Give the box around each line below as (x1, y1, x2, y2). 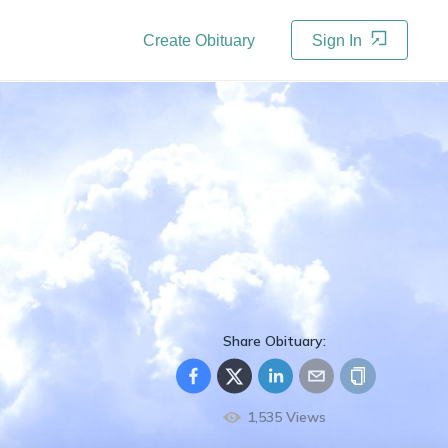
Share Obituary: (223, 332, 326, 350)
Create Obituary (143, 32, 255, 49)
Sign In (312, 32, 366, 49)
